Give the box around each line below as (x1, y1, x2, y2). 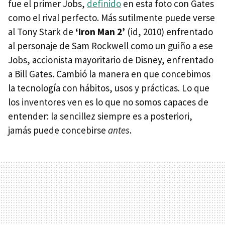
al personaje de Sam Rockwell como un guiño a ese (8, 40, 213, 52)
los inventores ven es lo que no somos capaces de (8, 96, 208, 108)
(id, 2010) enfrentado (127, 26, 213, 38)
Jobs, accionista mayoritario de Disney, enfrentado (8, 54, 213, 66)
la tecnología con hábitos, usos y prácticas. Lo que (8, 82, 209, 94)
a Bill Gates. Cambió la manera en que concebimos (8, 68, 210, 80)
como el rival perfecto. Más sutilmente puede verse (8, 12, 215, 24)
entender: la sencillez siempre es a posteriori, (8, 110, 192, 122)
